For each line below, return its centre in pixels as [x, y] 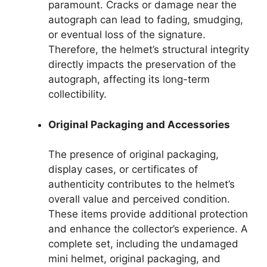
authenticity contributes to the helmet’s [142, 184]
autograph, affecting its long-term [129, 79]
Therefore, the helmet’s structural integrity [149, 49]
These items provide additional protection [148, 214]
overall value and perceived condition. [139, 199]
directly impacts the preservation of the [142, 64]
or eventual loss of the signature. [127, 35]
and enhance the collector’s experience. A [148, 229]
